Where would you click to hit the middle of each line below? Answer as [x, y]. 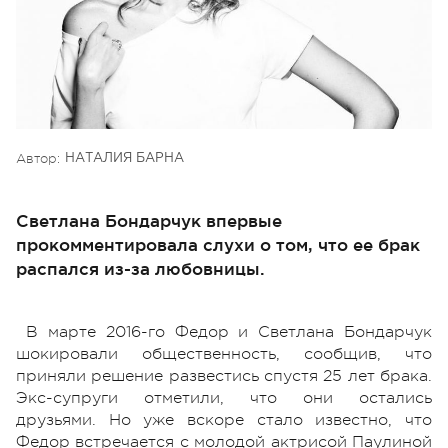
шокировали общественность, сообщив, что [224, 353]
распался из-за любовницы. [140, 268]
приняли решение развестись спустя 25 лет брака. [224, 375]
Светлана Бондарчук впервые [149, 220]
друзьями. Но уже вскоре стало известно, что [224, 419]
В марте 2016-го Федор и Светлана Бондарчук [229, 331]
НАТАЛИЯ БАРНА [124, 158]
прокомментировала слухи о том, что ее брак [218, 244]
